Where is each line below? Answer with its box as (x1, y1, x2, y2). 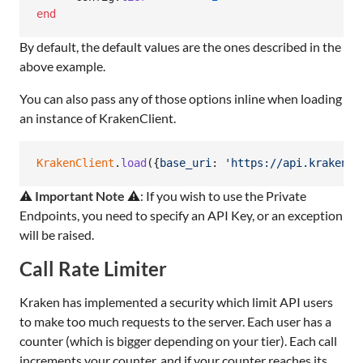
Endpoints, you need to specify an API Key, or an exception (19, 207, 343, 223)
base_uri (160, 156, 211, 170)
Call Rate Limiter (19, 256, 167, 280)
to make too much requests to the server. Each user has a (19, 313, 331, 329)
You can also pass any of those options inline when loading (19, 90, 342, 106)
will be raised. (19, 226, 94, 242)
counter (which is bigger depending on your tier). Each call (19, 332, 337, 348)
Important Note (35, 187, 125, 203)
